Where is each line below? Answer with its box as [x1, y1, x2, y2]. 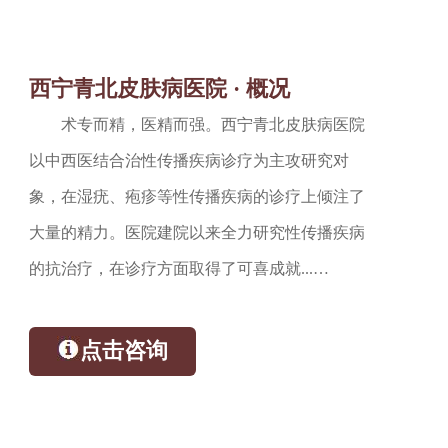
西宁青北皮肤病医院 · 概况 [29, 77, 291, 101]
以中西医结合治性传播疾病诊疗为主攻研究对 [29, 152, 350, 169]
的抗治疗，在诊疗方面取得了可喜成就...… [29, 260, 330, 277]
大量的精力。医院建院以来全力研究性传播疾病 [29, 224, 366, 241]
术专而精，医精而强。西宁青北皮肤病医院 [61, 116, 366, 133]
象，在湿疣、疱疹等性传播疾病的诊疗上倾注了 [29, 188, 366, 205]
